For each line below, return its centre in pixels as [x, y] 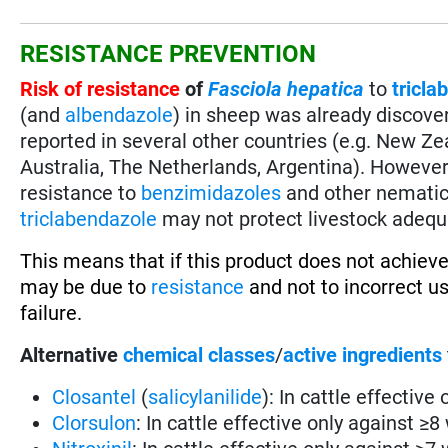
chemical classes [199, 354]
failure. [51, 312]
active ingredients [363, 354]
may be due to [86, 286]
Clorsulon [94, 422]
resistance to [81, 192]
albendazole [119, 114]
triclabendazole [89, 218]
